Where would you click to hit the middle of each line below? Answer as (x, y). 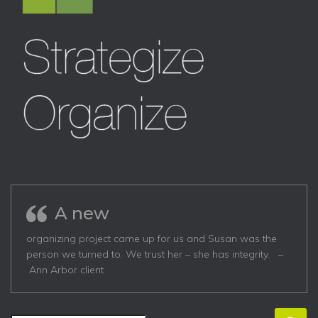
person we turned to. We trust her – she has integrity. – (155, 254)
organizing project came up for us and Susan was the (152, 238)
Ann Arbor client (68, 270)
